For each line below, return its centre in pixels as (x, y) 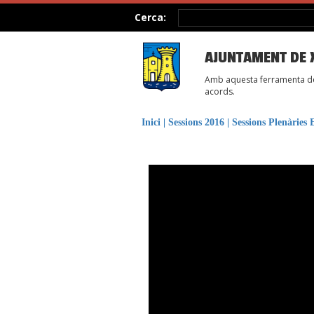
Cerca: (150, 17)
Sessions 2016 (196, 122)
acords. (220, 91)
